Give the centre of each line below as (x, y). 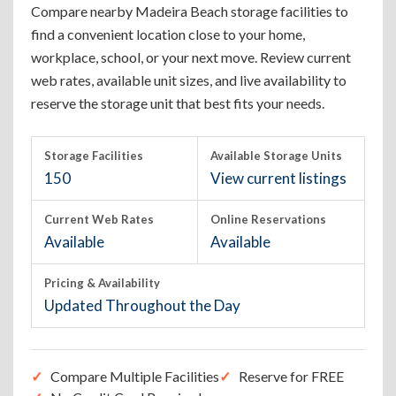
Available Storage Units (276, 156)
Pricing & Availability (102, 283)
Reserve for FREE (291, 376)
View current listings (278, 178)
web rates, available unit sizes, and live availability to (189, 80)
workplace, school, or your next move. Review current (191, 57)
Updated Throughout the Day (142, 305)
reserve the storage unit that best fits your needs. (178, 103)
